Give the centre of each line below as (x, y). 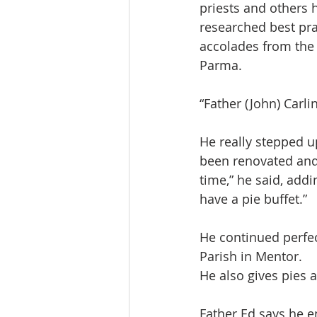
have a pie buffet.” (253, 199)
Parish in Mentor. (251, 256)
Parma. (221, 65)
